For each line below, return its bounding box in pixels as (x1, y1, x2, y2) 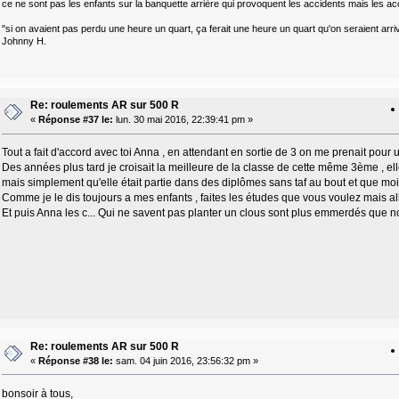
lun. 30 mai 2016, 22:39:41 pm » (112, 114, 253, 126)
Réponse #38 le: (37, 354, 113, 366)
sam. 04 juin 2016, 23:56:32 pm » (112, 354, 258, 366)
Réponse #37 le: (37, 114, 113, 126)
